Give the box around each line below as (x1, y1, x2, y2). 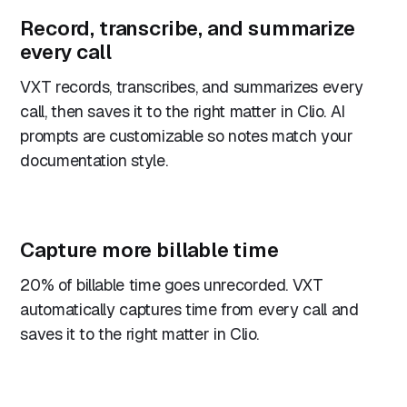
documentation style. (20, 150, 168, 172)
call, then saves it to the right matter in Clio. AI (20, 101, 346, 123)
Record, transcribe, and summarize (20, 15, 355, 43)
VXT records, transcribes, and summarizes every (20, 76, 363, 98)
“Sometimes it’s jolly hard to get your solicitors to (42, 369, 355, 389)
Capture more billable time (20, 236, 279, 264)
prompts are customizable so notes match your (20, 125, 353, 147)
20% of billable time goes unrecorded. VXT (20, 274, 323, 296)
